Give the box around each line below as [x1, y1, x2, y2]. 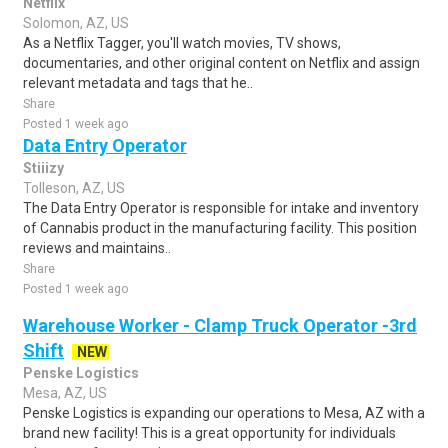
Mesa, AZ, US [23, 385, 107, 401]
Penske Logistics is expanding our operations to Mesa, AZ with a [23, 405, 425, 421]
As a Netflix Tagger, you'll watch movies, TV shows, [23, 35, 341, 51]
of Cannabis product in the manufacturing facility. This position [23, 220, 417, 236]
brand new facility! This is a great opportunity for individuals [23, 425, 396, 441]
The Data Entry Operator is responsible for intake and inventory [23, 200, 419, 216]
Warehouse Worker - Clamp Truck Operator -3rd [23, 315, 417, 336]
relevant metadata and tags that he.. [23, 75, 253, 91]
